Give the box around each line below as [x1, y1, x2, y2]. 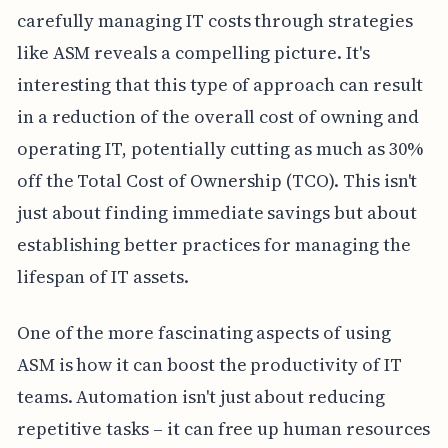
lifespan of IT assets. [16, 264, 189, 290]
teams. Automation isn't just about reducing [16, 384, 385, 410]
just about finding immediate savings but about [16, 200, 417, 226]
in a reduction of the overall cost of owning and [16, 104, 419, 130]
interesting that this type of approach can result [16, 72, 424, 98]
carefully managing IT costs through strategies [16, 8, 413, 34]
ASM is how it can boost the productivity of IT [16, 352, 402, 378]
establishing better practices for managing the [16, 232, 411, 258]
